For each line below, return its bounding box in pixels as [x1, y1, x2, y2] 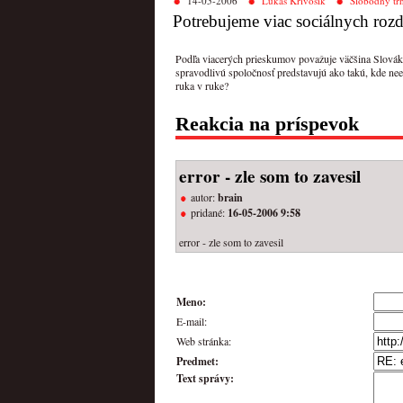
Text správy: [176, 370, 234, 386]
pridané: [191, 204, 228, 219]
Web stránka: [176, 333, 231, 348]
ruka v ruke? [175, 78, 228, 93]
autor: [191, 189, 218, 204]
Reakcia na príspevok [175, 112, 359, 136]
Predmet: [176, 353, 219, 369]
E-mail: [176, 313, 207, 328]
